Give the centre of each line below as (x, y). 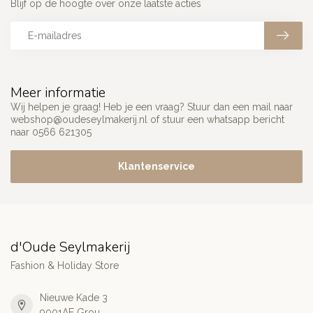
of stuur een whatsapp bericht (216, 120)
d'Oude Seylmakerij (70, 247)
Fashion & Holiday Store (65, 266)
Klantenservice (156, 167)
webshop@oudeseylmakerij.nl (79, 120)
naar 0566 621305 (51, 132)
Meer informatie (58, 93)
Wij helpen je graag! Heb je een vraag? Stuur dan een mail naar (152, 107)
